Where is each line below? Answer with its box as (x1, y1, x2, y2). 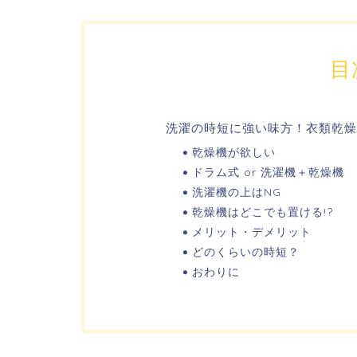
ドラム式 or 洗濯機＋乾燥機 (192, 165, 344, 179)
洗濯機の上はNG (192, 185, 281, 199)
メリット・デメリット (192, 225, 312, 239)
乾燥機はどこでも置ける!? (192, 205, 333, 219)
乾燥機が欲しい (192, 145, 276, 159)
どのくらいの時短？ (192, 245, 300, 259)
